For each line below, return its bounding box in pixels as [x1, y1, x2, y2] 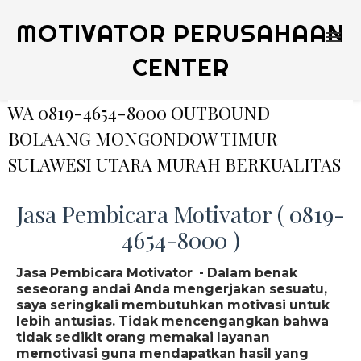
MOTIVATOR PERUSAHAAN [16, 18, 345, 48]
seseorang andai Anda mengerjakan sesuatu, [16, 281, 327, 297]
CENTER [131, 52, 230, 82]
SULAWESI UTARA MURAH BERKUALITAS [8, 152, 341, 176]
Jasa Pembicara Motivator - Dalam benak [16, 265, 297, 280]
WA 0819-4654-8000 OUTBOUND [8, 101, 270, 125]
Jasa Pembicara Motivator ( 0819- [16, 199, 345, 229]
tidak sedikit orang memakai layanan [16, 330, 270, 345]
